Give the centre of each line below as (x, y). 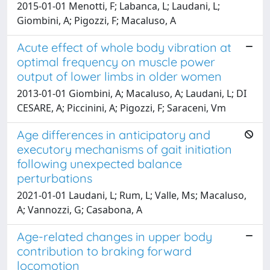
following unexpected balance (99, 163)
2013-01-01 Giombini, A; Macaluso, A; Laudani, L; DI (132, 93)
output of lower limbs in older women (119, 76)
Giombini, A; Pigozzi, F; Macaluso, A (96, 20)
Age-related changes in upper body (115, 236)
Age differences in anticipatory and (114, 134)
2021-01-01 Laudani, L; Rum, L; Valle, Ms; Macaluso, (132, 195)
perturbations (55, 178)
